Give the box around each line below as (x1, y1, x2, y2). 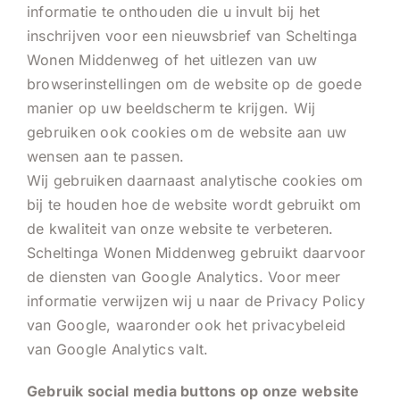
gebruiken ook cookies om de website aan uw (27, 122, 347, 141)
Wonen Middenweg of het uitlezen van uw (27, 50, 318, 69)
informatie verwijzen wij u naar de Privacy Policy (27, 291, 365, 310)
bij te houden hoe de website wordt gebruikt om (27, 195, 362, 213)
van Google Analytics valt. (27, 339, 209, 358)
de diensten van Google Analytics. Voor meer (27, 267, 341, 286)
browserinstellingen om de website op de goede (27, 74, 362, 93)
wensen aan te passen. (27, 146, 185, 165)
